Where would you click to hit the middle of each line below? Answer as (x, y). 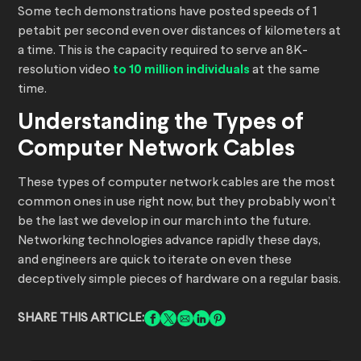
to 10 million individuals (181, 70)
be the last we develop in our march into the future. (164, 222)
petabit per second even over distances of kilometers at (179, 32)
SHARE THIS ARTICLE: (81, 319)
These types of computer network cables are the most (176, 183)
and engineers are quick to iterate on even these (155, 261)
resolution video (65, 71)
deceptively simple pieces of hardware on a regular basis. (179, 280)
